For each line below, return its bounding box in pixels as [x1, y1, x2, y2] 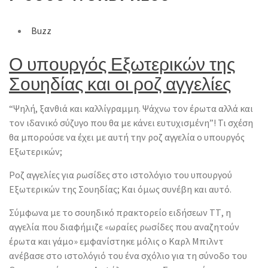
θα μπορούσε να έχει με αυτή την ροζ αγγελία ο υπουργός [9, 130, 245, 143]
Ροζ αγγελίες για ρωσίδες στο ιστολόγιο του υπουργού [9, 168, 232, 181]
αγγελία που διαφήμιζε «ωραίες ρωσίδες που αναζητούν [9, 220, 239, 233]
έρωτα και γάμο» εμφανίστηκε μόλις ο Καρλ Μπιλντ [9, 234, 224, 247]
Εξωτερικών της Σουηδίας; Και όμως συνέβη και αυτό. [9, 182, 232, 195]
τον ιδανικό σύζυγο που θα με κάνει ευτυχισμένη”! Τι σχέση [9, 116, 253, 129]
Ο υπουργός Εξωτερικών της [9, 48, 235, 76]
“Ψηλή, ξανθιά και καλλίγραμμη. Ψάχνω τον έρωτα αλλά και [9, 102, 253, 114]
